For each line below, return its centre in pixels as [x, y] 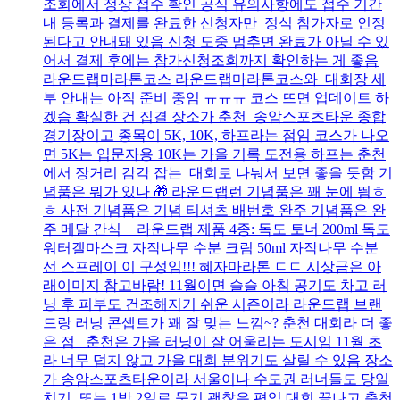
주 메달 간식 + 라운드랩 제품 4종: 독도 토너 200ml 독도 [217, 229]
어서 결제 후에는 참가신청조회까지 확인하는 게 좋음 [211, 61]
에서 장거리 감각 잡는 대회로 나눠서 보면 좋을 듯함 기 [218, 173]
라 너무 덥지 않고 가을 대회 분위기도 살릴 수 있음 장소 [218, 361]
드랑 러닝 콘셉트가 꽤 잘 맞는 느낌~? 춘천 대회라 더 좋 [218, 323]
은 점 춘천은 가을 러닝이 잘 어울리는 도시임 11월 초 [212, 342]
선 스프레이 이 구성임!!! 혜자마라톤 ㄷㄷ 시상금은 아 [212, 267]
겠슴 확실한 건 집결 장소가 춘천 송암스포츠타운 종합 [214, 117]
